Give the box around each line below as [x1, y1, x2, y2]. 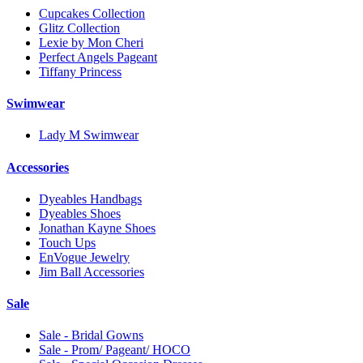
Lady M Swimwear [39, 128, 139, 143]
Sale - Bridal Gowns [39, 328, 143, 343]
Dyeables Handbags [39, 191, 142, 206]
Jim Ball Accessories [39, 264, 144, 279]
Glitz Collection [39, 20, 120, 35]
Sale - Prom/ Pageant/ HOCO [39, 343, 190, 357]
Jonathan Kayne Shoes [39, 220, 156, 235]
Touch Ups [39, 235, 96, 250]
